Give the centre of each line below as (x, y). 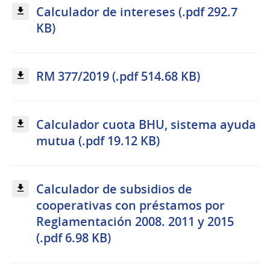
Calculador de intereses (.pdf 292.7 (137, 11)
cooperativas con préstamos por (130, 206)
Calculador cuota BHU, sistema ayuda (146, 125)
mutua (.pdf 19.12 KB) (98, 141)
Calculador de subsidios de (114, 189)
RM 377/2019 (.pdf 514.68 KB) (118, 77)
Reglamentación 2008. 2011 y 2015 (135, 222)
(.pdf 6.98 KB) (74, 238)
